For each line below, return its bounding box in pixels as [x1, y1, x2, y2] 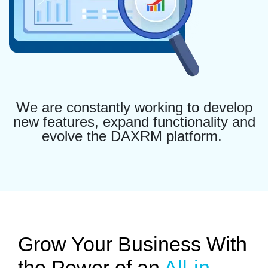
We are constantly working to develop [16, 99, 252, 116]
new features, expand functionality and [13, 114, 255, 130]
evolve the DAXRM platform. [42, 128, 226, 145]
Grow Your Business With [18, 233, 247, 256]
